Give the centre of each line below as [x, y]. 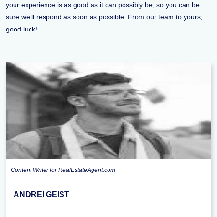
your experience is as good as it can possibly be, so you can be [103, 5]
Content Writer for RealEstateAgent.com [63, 170]
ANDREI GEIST [41, 195]
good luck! [22, 29]
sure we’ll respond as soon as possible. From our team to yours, [104, 17]
